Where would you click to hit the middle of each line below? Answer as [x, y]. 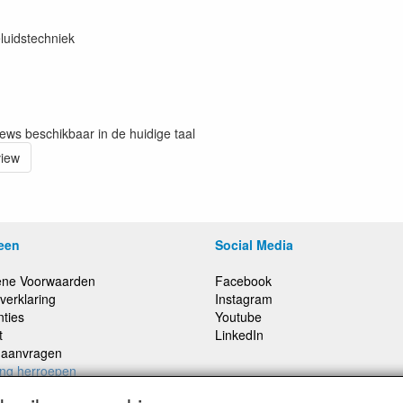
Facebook [243, 281]
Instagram [244, 299]
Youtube [238, 317]
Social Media [254, 245]
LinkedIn [239, 335]
